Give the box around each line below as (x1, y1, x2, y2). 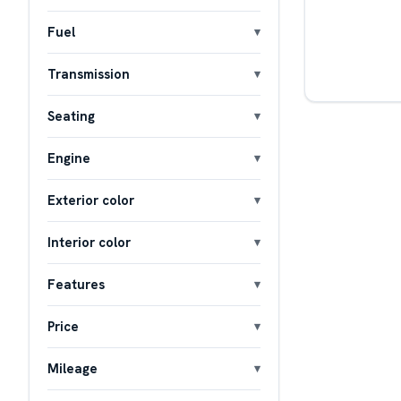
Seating (47, 107, 95, 124)
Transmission (47, 64, 130, 82)
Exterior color (47, 191, 134, 209)
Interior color (47, 233, 131, 251)
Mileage (47, 359, 98, 377)
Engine (47, 149, 90, 166)
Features (47, 275, 105, 293)
